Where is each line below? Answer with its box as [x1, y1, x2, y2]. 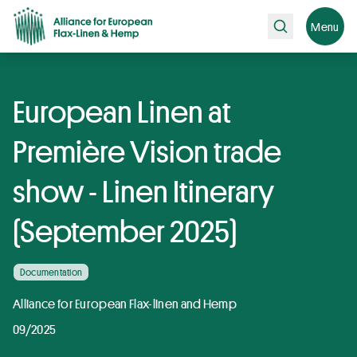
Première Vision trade [13, 129, 281, 171]
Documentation [20, 265, 83, 278]
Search [267, 14, 308, 33]
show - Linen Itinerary [13, 169, 274, 211]
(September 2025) [13, 209, 237, 251]
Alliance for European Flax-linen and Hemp [13, 295, 237, 312]
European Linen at [13, 89, 231, 131]
